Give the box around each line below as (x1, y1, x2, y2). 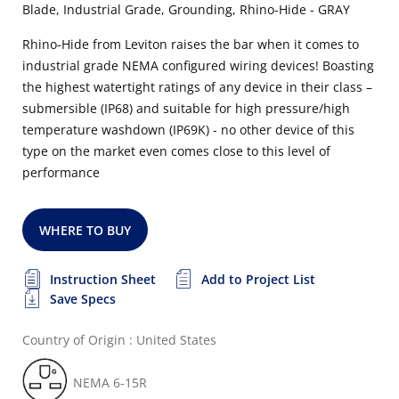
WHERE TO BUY (39, 222, 132, 239)
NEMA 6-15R (73, 374, 147, 391)
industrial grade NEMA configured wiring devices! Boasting (22, 57, 374, 74)
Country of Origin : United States (22, 331, 216, 348)
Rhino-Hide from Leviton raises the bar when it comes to (22, 36, 359, 53)
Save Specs (50, 290, 116, 307)
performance (22, 164, 100, 181)
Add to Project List (201, 271, 315, 288)
